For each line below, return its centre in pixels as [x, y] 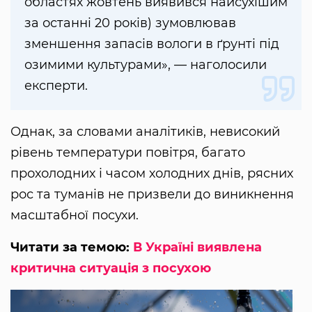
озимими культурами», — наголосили [146, 65]
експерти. [56, 86]
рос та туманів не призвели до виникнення [152, 195]
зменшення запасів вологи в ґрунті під [152, 44]
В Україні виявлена [197, 248]
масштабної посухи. [75, 216]
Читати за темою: [72, 248]
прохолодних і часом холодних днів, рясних [152, 174]
